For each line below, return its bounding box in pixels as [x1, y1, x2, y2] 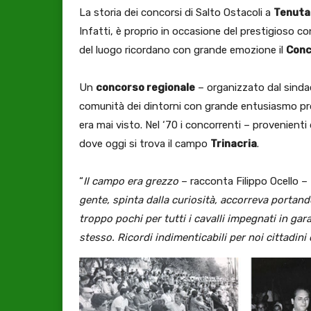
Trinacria [210, 137, 257, 150]
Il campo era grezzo [83, 174, 178, 187]
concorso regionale [96, 81, 195, 94]
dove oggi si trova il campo [79, 137, 210, 150]
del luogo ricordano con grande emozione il [79, 43, 286, 56]
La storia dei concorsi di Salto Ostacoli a [79, 6, 274, 19]
